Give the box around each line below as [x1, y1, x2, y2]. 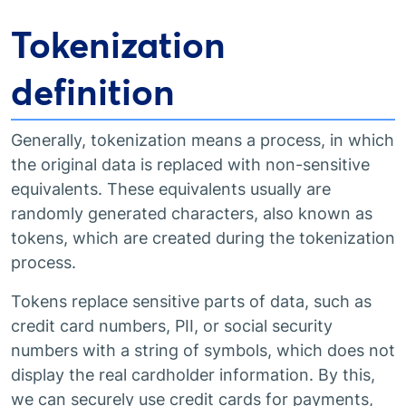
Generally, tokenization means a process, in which [11, 130, 394, 150]
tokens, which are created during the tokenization [11, 228, 395, 247]
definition [11, 70, 175, 114]
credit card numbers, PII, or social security [11, 316, 333, 335]
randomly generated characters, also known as [11, 204, 372, 223]
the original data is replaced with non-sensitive [11, 155, 370, 174]
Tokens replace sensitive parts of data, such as [11, 292, 372, 311]
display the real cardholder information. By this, [11, 365, 375, 384]
